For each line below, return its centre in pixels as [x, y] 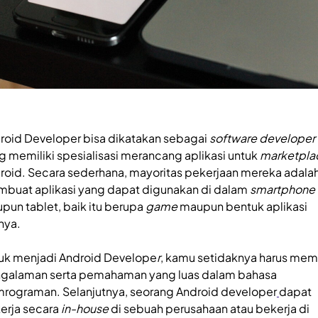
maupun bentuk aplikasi [242, 206]
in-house [84, 308]
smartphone [282, 189]
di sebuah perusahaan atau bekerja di [209, 308]
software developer [262, 138]
